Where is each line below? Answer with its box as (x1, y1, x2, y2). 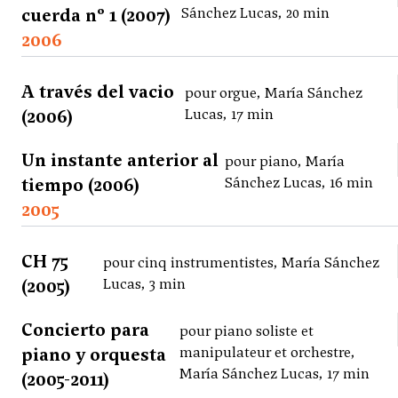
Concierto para (21, 318, 149, 342)
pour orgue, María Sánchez (185, 84, 363, 103)
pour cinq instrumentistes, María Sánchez (102, 253, 379, 273)
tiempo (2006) (21, 173, 139, 197)
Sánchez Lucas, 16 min (224, 173, 373, 193)
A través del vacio (21, 80, 174, 104)
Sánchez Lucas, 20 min (180, 4, 330, 23)
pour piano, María (224, 152, 345, 171)
